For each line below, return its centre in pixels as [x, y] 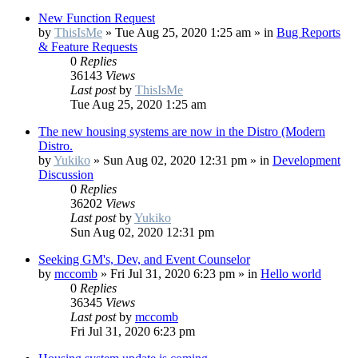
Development [306, 161]
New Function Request [97, 18]
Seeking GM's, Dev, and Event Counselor [144, 260]
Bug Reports [308, 33]
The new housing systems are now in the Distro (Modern [182, 132]
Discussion [66, 175]
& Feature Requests [88, 47]
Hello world [291, 274]
